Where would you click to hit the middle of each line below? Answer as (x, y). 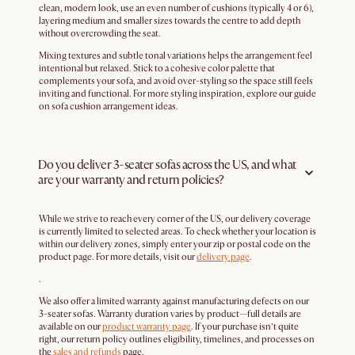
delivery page (223, 258)
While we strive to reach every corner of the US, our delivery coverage (175, 219)
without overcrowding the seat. (100, 34)
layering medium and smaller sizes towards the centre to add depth (170, 21)
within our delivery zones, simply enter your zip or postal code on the (175, 245)
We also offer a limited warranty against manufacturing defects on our (174, 302)
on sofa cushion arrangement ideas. (109, 107)
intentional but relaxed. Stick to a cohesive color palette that (157, 69)
